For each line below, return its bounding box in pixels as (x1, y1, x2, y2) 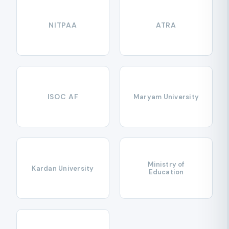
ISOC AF (47, 92, 79, 101)
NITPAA (48, 20, 78, 30)
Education (148, 168, 184, 176)
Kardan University (32, 164, 94, 173)
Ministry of (147, 160, 185, 169)
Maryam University (133, 92, 199, 101)
